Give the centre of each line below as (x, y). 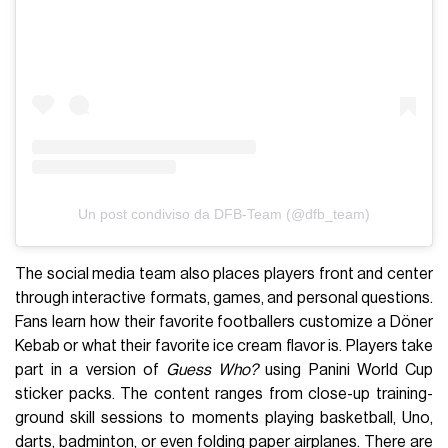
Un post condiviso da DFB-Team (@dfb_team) (224, 213)
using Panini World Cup (345, 369)
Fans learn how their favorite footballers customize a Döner (224, 321)
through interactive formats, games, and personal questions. (224, 297)
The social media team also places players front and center (224, 273)
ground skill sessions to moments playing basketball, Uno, (224, 417)
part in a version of (90, 369)
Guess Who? (212, 369)
